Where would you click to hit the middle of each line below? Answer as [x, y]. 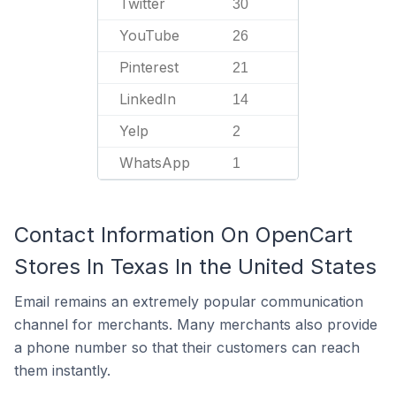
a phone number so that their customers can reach [187, 347]
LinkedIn [148, 99]
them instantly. [62, 370]
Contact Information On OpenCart [183, 235]
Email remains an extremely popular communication [189, 301]
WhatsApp [155, 163]
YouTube [149, 35]
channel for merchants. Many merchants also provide [196, 324]
